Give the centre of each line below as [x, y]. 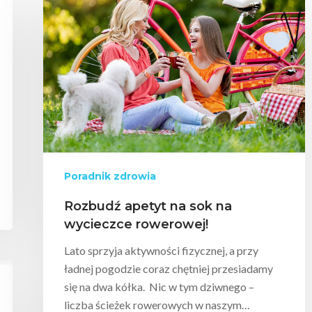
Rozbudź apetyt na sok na [148, 206]
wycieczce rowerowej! [136, 224]
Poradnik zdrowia [110, 176]
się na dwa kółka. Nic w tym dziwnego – [159, 286]
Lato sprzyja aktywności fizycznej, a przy [161, 250]
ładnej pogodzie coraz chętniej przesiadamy [169, 268]
